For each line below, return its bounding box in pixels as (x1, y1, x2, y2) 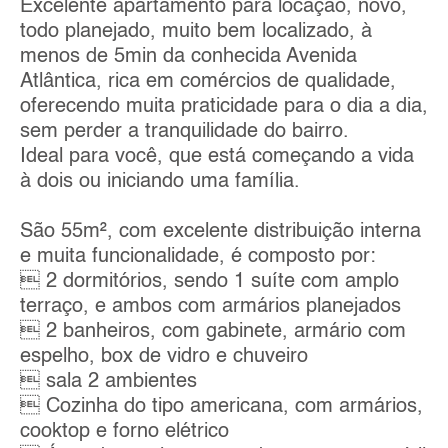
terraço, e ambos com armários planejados (20, 296, 401, 317)
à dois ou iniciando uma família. (20, 171, 300, 192)
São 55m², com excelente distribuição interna (20, 221, 421, 242)
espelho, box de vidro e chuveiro (20, 346, 308, 367)
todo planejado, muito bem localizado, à (20, 21, 372, 42)
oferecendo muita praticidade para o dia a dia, (20, 96, 428, 117)
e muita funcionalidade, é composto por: (20, 246, 376, 267)
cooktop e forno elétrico (20, 421, 229, 442)
